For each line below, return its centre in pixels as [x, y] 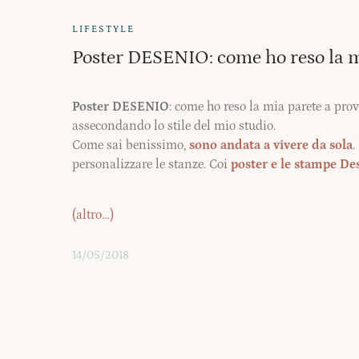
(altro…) [93, 214]
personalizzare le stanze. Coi [151, 165]
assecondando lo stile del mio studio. [174, 126]
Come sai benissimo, [131, 145]
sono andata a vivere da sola [271, 145]
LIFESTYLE [103, 29]
